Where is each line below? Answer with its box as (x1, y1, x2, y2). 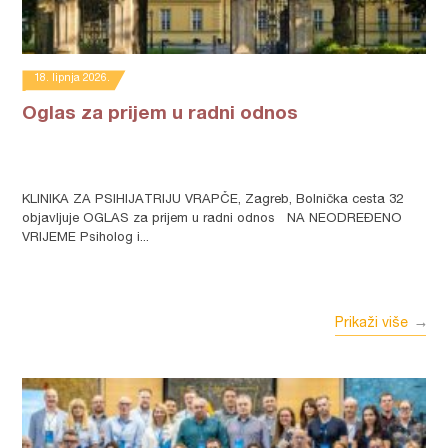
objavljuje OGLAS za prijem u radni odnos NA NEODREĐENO (22, 213, 403, 226)
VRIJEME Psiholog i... (22, 232, 150, 245)
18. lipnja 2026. (34, 73, 111, 84)
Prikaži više (334, 317, 408, 331)
